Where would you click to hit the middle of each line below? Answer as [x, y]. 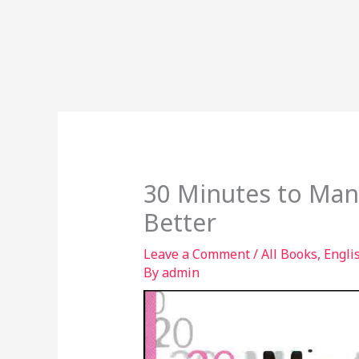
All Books [289, 254]
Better [179, 223]
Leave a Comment [196, 254]
